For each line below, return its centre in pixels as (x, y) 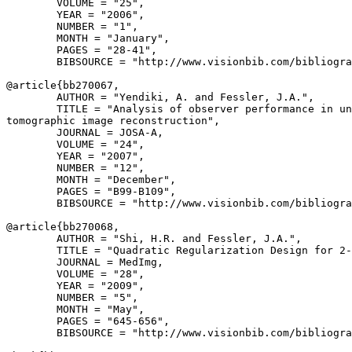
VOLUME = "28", (75, 274)
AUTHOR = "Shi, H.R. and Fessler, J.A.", (154, 238)
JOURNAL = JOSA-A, (85, 132)
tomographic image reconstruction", (113, 121)
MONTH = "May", (75, 309)
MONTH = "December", (91, 180)
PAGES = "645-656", (88, 321)
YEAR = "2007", (75, 156)
